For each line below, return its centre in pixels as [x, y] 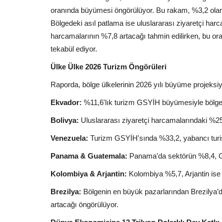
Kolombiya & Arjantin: [89, 173]
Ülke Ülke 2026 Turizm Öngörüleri [109, 66]
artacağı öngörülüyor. [84, 204]
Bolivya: [66, 120]
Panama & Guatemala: [89, 156]
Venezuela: [69, 138]
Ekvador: [66, 102]
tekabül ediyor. [74, 49]
